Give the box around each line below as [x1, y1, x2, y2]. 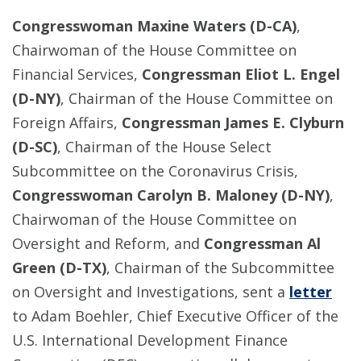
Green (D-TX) [12, 258, 106, 278]
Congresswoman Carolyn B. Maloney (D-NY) [12, 185, 330, 205]
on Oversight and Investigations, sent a [12, 282, 289, 302]
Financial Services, [12, 64, 142, 85]
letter [289, 282, 332, 302]
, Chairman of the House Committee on [60, 89, 333, 109]
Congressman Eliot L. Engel [142, 64, 340, 85]
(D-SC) [12, 137, 57, 157]
